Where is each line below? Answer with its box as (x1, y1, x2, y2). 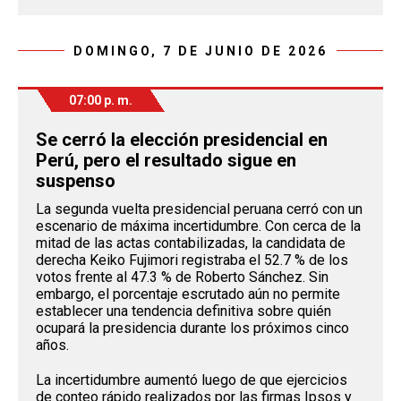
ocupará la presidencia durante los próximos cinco (36, 319, 349, 337)
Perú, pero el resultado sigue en (36, 149, 296, 171)
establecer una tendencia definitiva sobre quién (36, 302, 331, 320)
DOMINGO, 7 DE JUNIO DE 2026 (73, 43, 328, 58)
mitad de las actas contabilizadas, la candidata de (36, 234, 346, 252)
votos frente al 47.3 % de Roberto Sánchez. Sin (36, 268, 328, 286)
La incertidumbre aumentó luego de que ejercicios (36, 371, 347, 388)
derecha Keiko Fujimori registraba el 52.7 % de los (36, 251, 348, 269)
